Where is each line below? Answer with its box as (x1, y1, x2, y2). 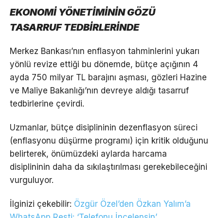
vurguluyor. (10, 175, 54, 185)
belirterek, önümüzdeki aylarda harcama (10, 148, 167, 159)
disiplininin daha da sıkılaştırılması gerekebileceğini (10, 162, 207, 172)
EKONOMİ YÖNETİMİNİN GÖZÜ (10, 6, 155, 18)
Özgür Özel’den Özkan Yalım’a (74, 199, 191, 209)
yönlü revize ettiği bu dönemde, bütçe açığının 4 (10, 59, 198, 69)
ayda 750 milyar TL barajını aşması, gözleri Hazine (10, 72, 207, 82)
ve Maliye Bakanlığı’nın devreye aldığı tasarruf (10, 85, 189, 95)
